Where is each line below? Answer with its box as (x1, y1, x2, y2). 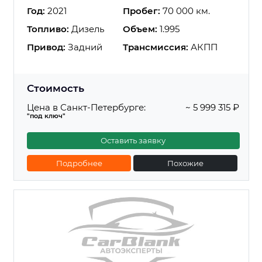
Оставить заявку (101, 136, 166, 145)
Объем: (123, 23, 157, 35)
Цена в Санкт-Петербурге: (27, 102, 146, 113)
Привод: (27, 41, 65, 53)
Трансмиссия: (123, 41, 188, 53)
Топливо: (27, 23, 69, 35)
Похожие (167, 158, 204, 168)
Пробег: (123, 5, 160, 16)
